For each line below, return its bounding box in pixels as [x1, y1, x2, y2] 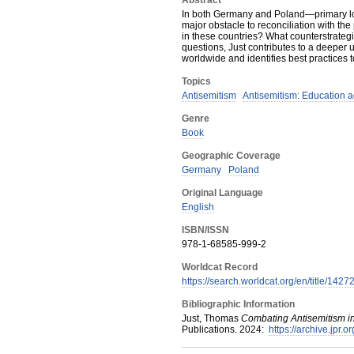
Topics [182, 76, 211, 87]
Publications [182, 324, 235, 335]
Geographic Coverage [182, 150, 281, 161]
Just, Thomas [182, 313, 239, 324]
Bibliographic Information [182, 299, 295, 310]
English [182, 201, 214, 213]
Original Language [182, 187, 263, 198]
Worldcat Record [182, 262, 258, 273]
